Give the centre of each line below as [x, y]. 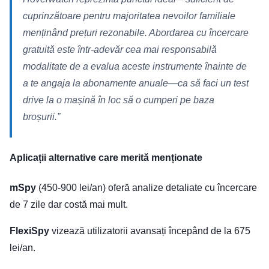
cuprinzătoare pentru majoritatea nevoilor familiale [129, 16]
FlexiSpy [29, 231]
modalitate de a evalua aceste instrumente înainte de [135, 67]
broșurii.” [41, 117]
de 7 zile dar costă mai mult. [69, 205]
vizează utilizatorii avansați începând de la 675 [150, 231]
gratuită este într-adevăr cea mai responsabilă [120, 50]
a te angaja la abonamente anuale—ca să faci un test [136, 83]
